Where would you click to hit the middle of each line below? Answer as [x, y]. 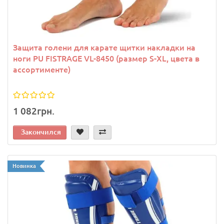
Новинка [24, 166]
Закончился [41, 132]
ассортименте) [42, 69]
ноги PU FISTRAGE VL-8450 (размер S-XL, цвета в [106, 58]
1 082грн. [34, 111]
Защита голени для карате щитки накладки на [104, 47]
